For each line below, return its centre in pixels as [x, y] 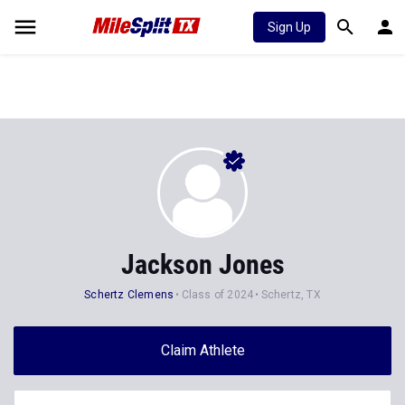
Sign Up [289, 27]
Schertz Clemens [129, 295]
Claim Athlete [202, 350]
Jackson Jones [202, 264]
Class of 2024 [217, 295]
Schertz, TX [291, 295]
